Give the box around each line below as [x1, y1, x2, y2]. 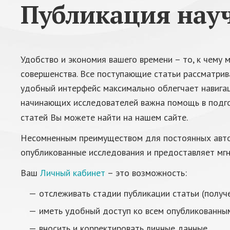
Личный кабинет [40, 167, 105, 179]
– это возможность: [105, 167, 187, 179]
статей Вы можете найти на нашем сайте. [21, 111, 188, 123]
